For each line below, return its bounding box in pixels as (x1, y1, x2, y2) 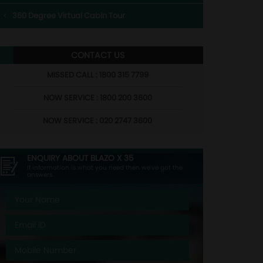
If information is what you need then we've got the (27, 163, 183, 172)
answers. (27, 170, 53, 179)
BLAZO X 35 (90, 153, 134, 164)
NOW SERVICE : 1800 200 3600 (43, 92, 152, 103)
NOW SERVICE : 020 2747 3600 (43, 115, 152, 126)
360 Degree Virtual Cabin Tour (12, 10, 125, 21)
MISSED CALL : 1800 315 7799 (46, 69, 149, 80)
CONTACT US (70, 49, 124, 61)
